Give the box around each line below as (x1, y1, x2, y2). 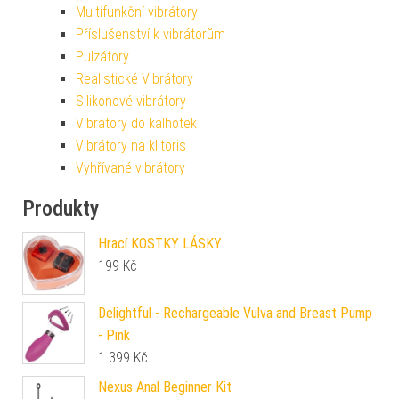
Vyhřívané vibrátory (76, 159, 185, 177)
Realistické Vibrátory (76, 70, 193, 88)
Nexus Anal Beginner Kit (98, 379, 232, 396)
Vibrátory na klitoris (76, 137, 186, 155)
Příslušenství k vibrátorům (76, 26, 225, 44)
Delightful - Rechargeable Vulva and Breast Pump (98, 305, 372, 322)
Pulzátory (76, 48, 129, 66)
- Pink (98, 327, 130, 345)
